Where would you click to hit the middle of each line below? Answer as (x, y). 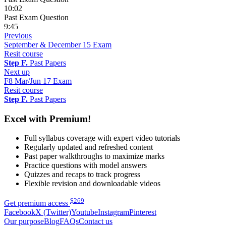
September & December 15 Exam (58, 45)
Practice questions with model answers (86, 165)
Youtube (84, 212)
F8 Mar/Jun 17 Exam (38, 81)
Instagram (114, 212)
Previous (18, 36)
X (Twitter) (53, 212)
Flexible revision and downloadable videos (92, 184)
